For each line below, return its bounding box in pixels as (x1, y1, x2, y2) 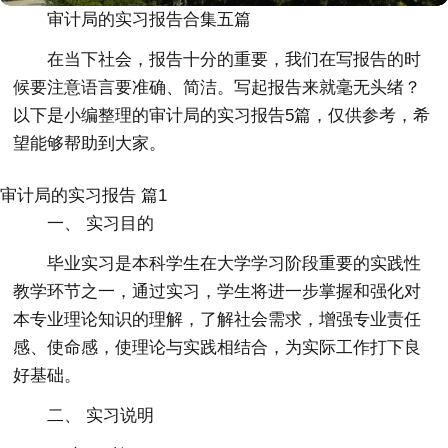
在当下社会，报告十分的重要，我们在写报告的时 (47, 50, 422, 70)
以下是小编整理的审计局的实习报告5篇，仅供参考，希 (13, 106, 431, 126)
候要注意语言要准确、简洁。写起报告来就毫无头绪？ (13, 78, 422, 98)
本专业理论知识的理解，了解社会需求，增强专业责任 (13, 310, 422, 330)
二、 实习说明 (47, 406, 155, 426)
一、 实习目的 (47, 214, 155, 234)
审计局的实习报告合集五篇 (47, 10, 252, 30)
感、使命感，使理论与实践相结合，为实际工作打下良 (13, 338, 422, 358)
